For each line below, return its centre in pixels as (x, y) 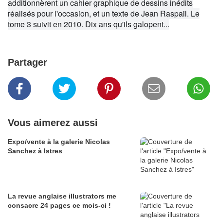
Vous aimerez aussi (53, 123)
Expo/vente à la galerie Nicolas (59, 142)
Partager (27, 63)
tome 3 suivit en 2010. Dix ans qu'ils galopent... (89, 24)
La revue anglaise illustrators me (62, 196)
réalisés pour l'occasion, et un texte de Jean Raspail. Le (104, 14)
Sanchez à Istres (35, 151)
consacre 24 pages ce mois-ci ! (59, 206)
